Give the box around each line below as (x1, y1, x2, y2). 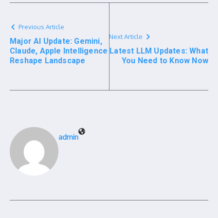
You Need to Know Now (122, 55, 208, 65)
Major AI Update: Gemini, (10, 36, 102, 46)
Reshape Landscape (10, 55, 86, 65)
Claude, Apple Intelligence (10, 46, 108, 55)
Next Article (109, 32, 143, 40)
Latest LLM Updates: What (109, 46, 208, 55)
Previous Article (18, 22, 64, 31)
